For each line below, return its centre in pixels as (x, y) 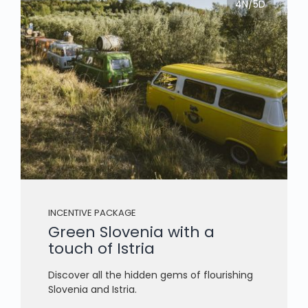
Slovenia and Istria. (92, 289)
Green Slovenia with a (131, 232)
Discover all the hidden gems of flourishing (151, 275)
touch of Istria (101, 248)
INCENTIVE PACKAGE (92, 212)
